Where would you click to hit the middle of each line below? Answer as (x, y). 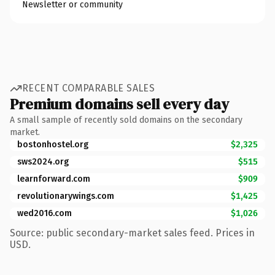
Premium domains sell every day (119, 104)
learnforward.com (54, 179)
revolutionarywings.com (66, 196)
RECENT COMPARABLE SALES (89, 88)
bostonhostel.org (53, 144)
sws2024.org (43, 161)
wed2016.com (45, 213)
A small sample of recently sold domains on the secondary (126, 120)
